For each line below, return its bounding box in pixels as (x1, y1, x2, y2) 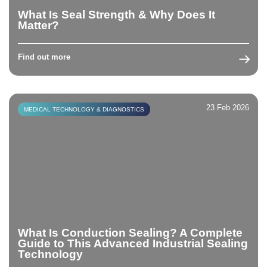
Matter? (18, 18, 59, 32)
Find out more (18, 52, 70, 61)
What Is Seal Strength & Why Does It (18, 8, 215, 21)
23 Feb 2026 (206, 103, 249, 112)
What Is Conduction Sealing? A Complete (18, 226, 243, 239)
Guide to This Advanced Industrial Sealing (18, 237, 248, 250)
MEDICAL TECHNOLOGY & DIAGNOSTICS (24, 105, 144, 113)
